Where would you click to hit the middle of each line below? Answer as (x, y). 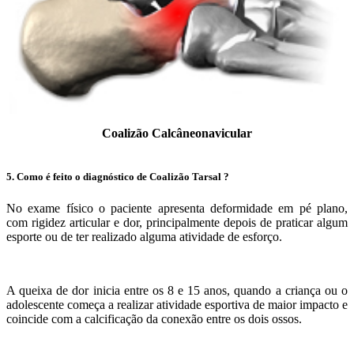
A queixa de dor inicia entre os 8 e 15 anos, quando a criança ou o (177, 290)
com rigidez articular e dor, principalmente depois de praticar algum (177, 222)
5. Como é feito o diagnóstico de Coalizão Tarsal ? (118, 177)
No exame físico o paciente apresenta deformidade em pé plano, (177, 208)
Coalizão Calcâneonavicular (177, 134)
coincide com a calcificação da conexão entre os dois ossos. (154, 318)
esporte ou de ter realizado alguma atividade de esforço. (144, 236)
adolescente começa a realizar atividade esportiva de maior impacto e (177, 304)
